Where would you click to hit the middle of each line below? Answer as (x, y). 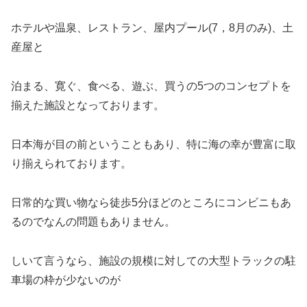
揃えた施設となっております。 (88, 106)
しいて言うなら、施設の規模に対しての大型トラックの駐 (153, 260)
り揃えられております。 (71, 163)
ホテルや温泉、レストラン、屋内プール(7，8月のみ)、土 (152, 28)
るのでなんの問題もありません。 (93, 221)
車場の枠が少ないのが (66, 280)
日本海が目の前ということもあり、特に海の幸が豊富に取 (153, 144)
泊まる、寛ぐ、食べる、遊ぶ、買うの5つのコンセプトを (151, 86)
